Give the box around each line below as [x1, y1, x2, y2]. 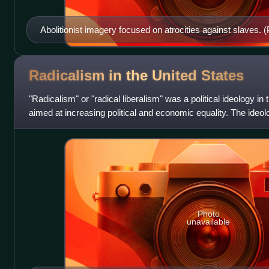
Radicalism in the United [28, 67, 201, 84]
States [201, 67, 244, 84]
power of [28, 121, 62, 131]
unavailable [187, 217, 231, 227]
